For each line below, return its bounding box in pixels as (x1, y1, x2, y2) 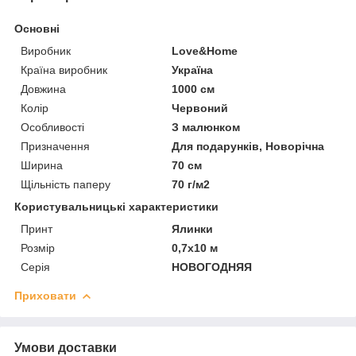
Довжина (21, 82, 66, 95)
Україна (172, 63, 214, 76)
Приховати (14, 288, 76, 302)
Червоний (172, 101, 229, 114)
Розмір (21, 241, 55, 254)
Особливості (21, 120, 84, 133)
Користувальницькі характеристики (14, 199, 219, 213)
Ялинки (172, 222, 214, 235)
